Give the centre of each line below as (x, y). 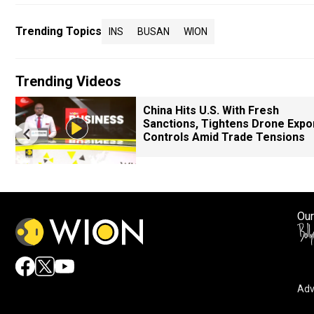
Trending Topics (59, 31)
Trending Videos (68, 81)
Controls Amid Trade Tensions (224, 137)
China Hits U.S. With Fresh (211, 110)
